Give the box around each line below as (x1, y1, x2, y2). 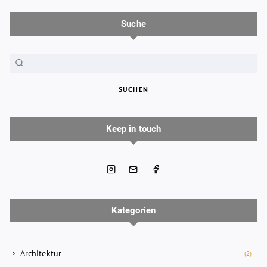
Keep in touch (106, 123, 161, 135)
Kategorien (111, 205, 156, 216)
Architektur (20, 247, 61, 259)
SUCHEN (118, 85, 149, 94)
